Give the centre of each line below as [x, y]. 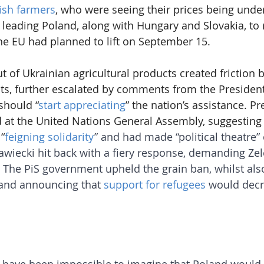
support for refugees [155, 185]
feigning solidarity [49, 137]
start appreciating [82, 105]
